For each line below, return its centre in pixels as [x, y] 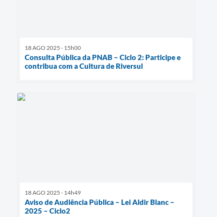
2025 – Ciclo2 [47, 210]
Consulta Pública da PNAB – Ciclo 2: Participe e [103, 57]
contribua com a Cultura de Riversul [84, 66]
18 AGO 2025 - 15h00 [53, 48]
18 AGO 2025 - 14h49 [53, 192]
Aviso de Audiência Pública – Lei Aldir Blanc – [100, 202]
